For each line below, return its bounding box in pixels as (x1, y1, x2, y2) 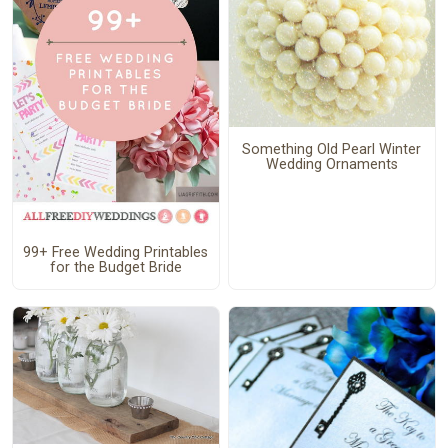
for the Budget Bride (49, 258, 182, 276)
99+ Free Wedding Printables (23, 243, 209, 261)
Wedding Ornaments (265, 155, 398, 173)
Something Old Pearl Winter (242, 140, 422, 158)
